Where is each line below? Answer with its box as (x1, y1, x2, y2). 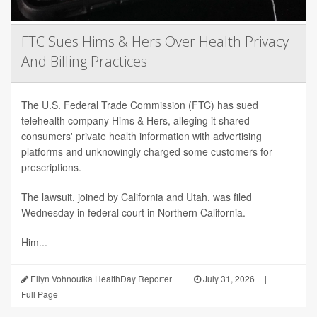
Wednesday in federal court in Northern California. (21, 204, 246, 219)
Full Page (21, 287, 58, 300)
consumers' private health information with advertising (21, 128, 262, 143)
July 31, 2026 (201, 272, 255, 284)
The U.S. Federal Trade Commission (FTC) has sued (21, 97, 258, 112)
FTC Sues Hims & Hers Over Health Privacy (21, 31, 289, 51)
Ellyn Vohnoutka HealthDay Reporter (28, 272, 172, 284)
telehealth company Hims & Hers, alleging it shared (21, 113, 250, 127)
